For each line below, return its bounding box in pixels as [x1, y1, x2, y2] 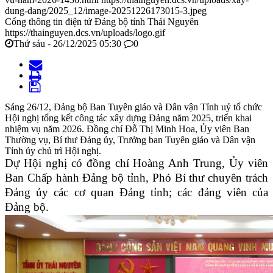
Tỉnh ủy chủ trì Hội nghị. [5, 146, 101, 157]
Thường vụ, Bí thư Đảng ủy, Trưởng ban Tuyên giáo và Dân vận [5, 135, 255, 146]
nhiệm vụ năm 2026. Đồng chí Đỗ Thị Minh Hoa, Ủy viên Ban [5, 124, 249, 135]
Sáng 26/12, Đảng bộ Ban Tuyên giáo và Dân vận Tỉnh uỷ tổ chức [5, 102, 262, 113]
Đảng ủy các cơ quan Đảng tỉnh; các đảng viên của [5, 186, 268, 199]
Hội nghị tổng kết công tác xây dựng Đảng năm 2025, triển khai [5, 113, 252, 124]
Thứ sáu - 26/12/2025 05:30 [13, 38, 121, 49]
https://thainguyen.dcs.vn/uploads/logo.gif [5, 27, 165, 38]
